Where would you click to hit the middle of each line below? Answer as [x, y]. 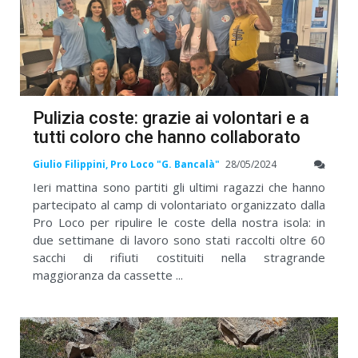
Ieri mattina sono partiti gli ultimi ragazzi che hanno [179, 187]
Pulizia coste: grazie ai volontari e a [171, 118]
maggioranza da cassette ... [108, 275]
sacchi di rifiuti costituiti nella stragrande [179, 258]
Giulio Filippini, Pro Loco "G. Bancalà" [126, 165]
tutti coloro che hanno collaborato [167, 137]
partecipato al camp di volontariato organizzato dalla [179, 205]
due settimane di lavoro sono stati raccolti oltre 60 [179, 240]
